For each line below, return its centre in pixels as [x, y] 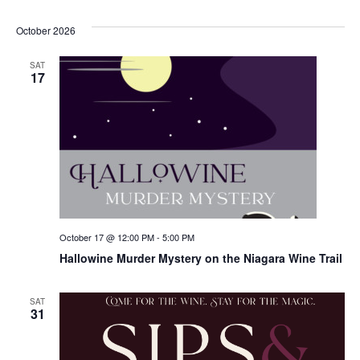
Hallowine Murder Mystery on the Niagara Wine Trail [200, 258]
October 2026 [45, 30]
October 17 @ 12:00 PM [106, 237]
